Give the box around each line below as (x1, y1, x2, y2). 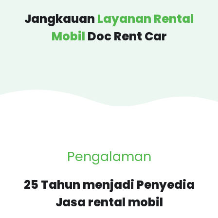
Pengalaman (67, 147, 151, 165)
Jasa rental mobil (55, 194, 163, 210)
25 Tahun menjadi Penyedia (23, 176, 195, 193)
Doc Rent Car (87, 28, 167, 44)
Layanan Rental (97, 10, 194, 27)
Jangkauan (24, 10, 97, 27)
